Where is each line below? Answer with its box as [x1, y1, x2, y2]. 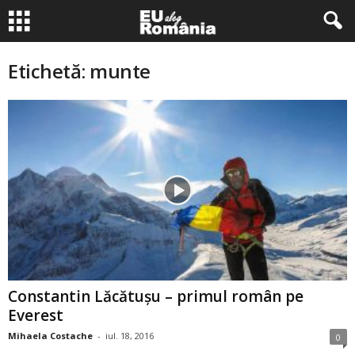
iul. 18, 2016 [105, 330, 154, 342]
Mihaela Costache [8, 330, 93, 342]
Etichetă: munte [8, 58, 151, 84]
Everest [8, 305, 63, 326]
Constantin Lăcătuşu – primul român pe [8, 286, 303, 307]
